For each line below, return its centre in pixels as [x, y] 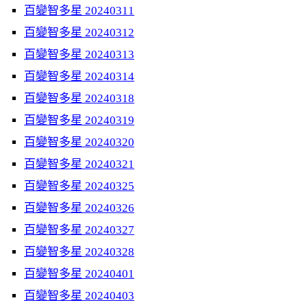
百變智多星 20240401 [79, 274]
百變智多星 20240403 [79, 296]
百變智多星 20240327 [79, 230]
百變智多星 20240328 [79, 252]
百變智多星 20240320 [79, 142]
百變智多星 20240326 [79, 208]
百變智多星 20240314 [79, 76]
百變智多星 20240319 [79, 120]
